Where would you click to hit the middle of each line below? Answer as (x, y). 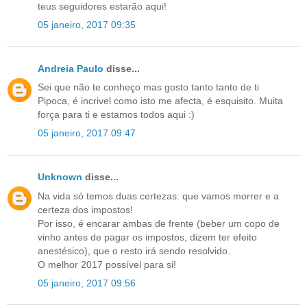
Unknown (60, 177)
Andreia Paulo (71, 68)
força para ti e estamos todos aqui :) (116, 115)
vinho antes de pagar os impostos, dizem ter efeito (147, 237)
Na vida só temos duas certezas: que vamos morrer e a (158, 196)
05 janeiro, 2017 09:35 (87, 24)
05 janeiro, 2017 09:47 (87, 133)
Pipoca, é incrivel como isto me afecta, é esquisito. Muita (160, 101)
